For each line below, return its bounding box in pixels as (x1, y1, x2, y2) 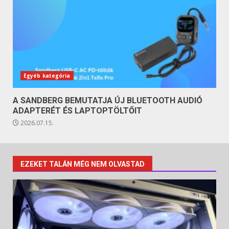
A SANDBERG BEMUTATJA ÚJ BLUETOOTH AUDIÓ (13, 95, 202, 105)
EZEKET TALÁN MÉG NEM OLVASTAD (20, 159, 145, 168)
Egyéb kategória (24, 72, 71, 79)
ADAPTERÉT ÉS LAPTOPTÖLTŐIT (13, 105, 142, 116)
